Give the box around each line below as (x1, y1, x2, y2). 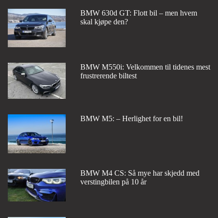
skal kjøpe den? (80, 18, 128, 26)
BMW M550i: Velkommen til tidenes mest (80, 62, 210, 71)
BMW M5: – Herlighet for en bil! (80, 114, 183, 123)
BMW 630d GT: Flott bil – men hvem (80, 9, 197, 18)
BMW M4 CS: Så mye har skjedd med (80, 168, 200, 177)
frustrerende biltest (80, 71, 137, 80)
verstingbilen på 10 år (80, 177, 146, 186)
